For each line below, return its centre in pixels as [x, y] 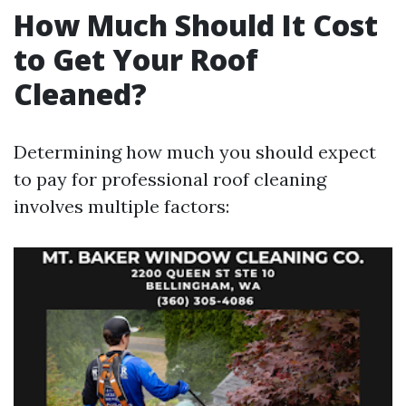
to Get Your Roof [136, 59]
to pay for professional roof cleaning [170, 179]
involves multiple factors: [121, 206]
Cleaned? [80, 94]
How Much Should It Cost [196, 25]
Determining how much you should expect [195, 152]
